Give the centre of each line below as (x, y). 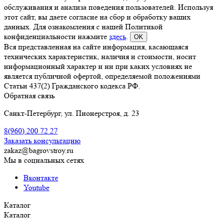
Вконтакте (41, 177)
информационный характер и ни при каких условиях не (98, 66)
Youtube (36, 187)
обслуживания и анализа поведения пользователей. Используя (109, 7)
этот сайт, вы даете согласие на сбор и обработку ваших (97, 17)
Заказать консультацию (42, 140)
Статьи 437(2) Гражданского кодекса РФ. (72, 86)
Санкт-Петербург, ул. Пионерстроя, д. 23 (72, 113)
